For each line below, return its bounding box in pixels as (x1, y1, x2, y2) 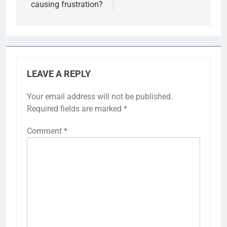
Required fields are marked (27, 103, 124, 113)
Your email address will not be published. (27, 91, 173, 101)
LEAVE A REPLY (27, 68, 91, 79)
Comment (27, 126, 64, 136)
